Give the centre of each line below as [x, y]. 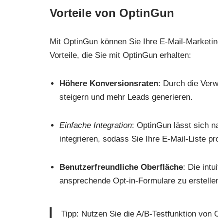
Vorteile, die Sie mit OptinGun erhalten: [120, 55]
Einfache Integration [96, 126]
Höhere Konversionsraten [109, 84]
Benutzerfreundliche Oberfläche [121, 167]
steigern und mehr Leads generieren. [126, 97]
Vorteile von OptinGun [112, 13]
